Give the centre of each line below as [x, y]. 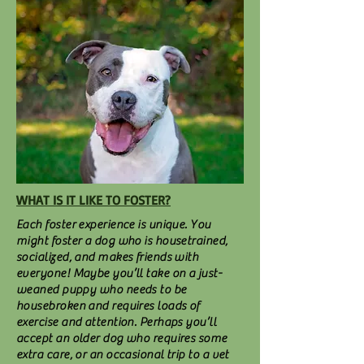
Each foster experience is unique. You [114, 225]
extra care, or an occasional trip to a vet [123, 355]
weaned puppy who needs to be [102, 290]
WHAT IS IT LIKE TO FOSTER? [93, 200]
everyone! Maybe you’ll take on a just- [119, 273]
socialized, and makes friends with [108, 257]
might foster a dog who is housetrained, [122, 241]
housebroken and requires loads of [108, 306]
